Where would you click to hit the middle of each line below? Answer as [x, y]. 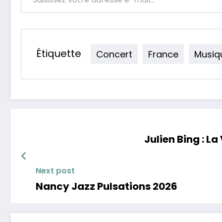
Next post [55, 171]
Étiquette [59, 54]
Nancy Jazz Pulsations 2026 [107, 187]
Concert [114, 54]
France [163, 54]
